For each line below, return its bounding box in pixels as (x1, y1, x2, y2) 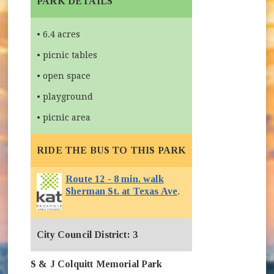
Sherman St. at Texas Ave (65, 185, 177, 196)
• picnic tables (37, 50, 98, 60)
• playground (37, 91, 94, 102)
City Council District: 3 (37, 229, 138, 240)
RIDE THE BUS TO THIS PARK (37, 144, 187, 155)
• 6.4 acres (37, 29, 81, 39)
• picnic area (37, 112, 91, 122)
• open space (37, 70, 91, 81)
